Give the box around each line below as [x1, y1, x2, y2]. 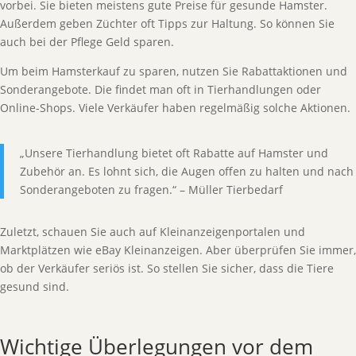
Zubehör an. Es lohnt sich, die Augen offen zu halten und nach [20, 164, 354, 179]
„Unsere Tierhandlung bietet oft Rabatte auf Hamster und [20, 145, 328, 161]
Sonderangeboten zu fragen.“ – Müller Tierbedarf [20, 182, 283, 197]
